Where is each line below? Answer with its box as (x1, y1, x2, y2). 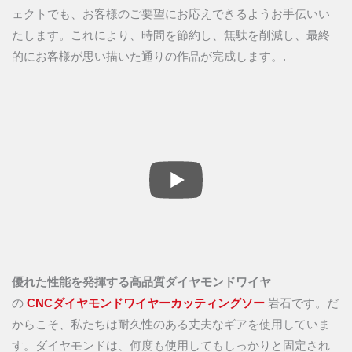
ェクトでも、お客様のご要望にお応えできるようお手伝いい (12, 7, 330, 20)
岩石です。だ (265, 297, 339, 310)
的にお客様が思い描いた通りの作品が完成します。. (12, 49, 286, 63)
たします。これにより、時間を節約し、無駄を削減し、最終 (12, 28, 330, 42)
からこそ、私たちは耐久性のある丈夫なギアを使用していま (12, 318, 330, 332)
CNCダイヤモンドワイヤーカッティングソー (27, 297, 265, 310)
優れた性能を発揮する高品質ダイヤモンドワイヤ (12, 276, 271, 289)
